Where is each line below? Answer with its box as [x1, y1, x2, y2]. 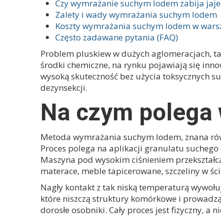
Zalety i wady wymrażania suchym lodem [55, 9, 217, 20]
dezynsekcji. [40, 82, 87, 93]
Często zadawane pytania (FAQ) [55, 32, 178, 43]
